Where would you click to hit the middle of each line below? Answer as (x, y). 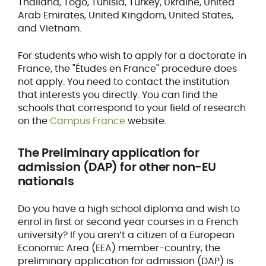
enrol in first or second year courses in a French (128, 221)
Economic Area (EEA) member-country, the (119, 248)
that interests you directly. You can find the (118, 94)
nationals (46, 181)
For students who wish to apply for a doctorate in (132, 55)
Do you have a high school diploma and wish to (129, 208)
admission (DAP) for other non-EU (117, 167)
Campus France (87, 121)
